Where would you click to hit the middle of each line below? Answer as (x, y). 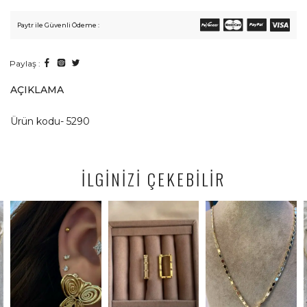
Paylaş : (25, 63)
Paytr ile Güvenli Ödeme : (58, 25)
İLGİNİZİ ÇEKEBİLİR (153, 179)
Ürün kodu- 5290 (50, 122)
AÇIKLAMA (37, 90)
